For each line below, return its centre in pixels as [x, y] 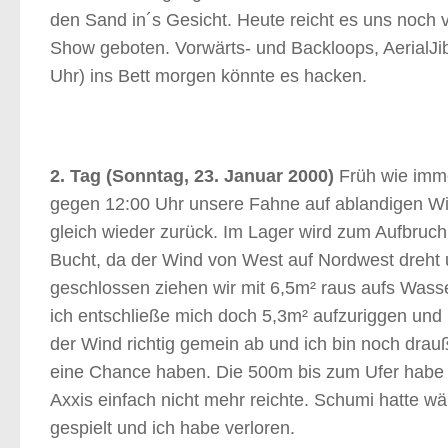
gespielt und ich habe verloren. [172, 428]
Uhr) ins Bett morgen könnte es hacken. [208, 76]
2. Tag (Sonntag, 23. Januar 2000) [192, 176]
